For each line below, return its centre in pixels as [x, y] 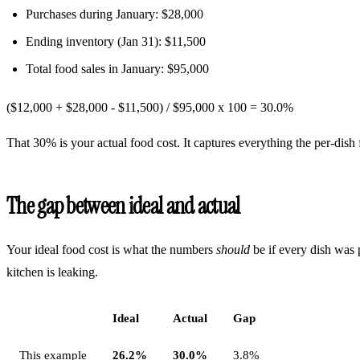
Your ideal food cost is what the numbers [111, 249]
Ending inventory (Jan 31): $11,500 [116, 41]
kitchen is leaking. [52, 272]
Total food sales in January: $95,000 [117, 68]
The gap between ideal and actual [123, 206]
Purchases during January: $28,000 [115, 14]
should [233, 249]
